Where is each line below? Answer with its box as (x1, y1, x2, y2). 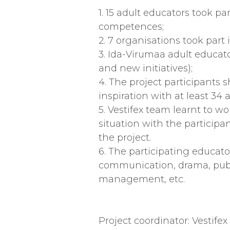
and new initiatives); (99, 63, 193, 74)
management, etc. (99, 174, 185, 185)
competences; (99, 21, 164, 32)
